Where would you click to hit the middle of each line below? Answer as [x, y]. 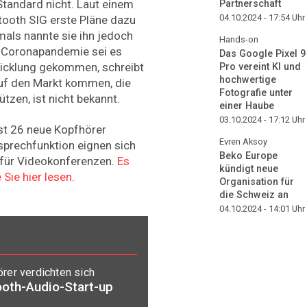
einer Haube [247, 106]
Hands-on [239, 39]
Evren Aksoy [243, 141]
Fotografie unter [256, 93]
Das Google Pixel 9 [262, 53]
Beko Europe [248, 156]
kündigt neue [249, 169]
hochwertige [248, 79]
